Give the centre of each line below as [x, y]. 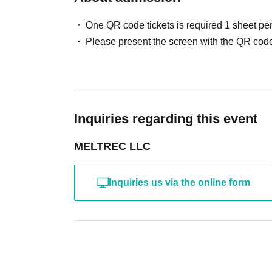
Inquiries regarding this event [166, 119]
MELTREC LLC [112, 147]
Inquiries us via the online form [179, 183]
